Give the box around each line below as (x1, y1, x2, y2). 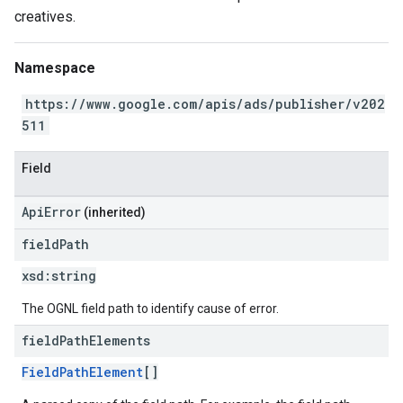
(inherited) (81, 205, 146, 219)
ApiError (22, 203, 81, 220)
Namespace (14, 59, 95, 76)
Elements (89, 332, 150, 349)
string (51, 267, 96, 284)
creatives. (14, 8, 76, 25)
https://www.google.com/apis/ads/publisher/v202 (25, 95, 385, 112)
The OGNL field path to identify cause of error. (22, 301, 279, 316)
